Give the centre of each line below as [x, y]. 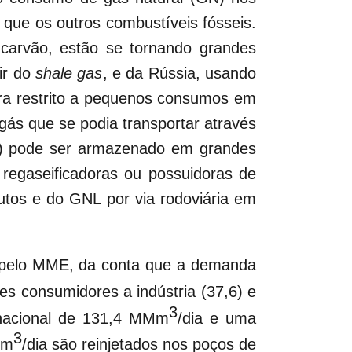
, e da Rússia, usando [180, 73]
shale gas [69, 73]
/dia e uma [217, 318]
